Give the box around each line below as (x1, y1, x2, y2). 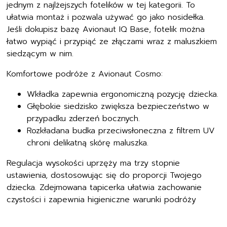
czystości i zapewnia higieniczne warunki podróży (7, 192, 197, 205)
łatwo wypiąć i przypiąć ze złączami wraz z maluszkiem (7, 34, 217, 47)
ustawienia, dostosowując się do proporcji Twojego (7, 168, 202, 180)
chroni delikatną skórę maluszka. (27, 135, 149, 148)
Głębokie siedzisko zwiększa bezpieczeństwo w (27, 99, 210, 111)
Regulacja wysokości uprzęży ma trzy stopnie (7, 156, 180, 168)
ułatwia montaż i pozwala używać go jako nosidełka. (7, 10, 205, 22)
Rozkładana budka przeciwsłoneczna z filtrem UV (27, 123, 215, 136)
